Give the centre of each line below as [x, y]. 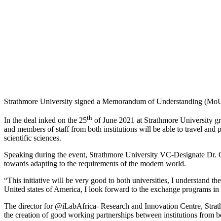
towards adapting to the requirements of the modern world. [95, 164]
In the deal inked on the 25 [45, 120]
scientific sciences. [33, 138]
